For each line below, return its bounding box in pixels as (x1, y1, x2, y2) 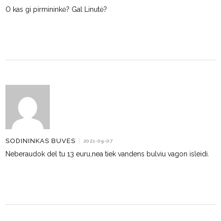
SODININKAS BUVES (5, 137, 76, 145)
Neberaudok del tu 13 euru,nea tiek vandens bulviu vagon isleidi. (5, 150, 210, 158)
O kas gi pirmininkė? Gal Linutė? (5, 5, 108, 13)
